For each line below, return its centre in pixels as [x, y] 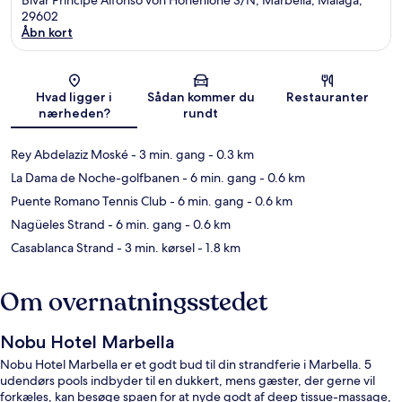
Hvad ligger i [74, 96]
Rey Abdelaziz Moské [70, 154]
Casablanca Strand [62, 247]
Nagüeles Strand [58, 224]
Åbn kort [47, 32]
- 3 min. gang [167, 154]
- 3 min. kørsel [154, 247]
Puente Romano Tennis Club [89, 201]
